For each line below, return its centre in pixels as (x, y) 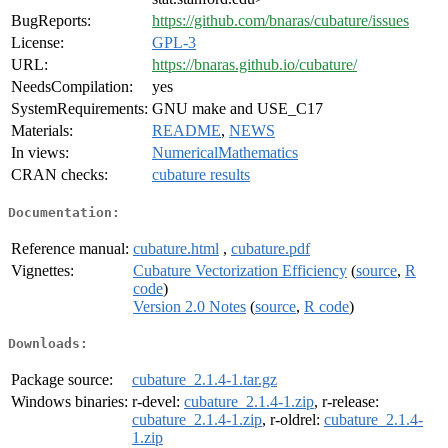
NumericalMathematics (225, 153)
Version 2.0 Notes (189, 306)
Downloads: (48, 344)
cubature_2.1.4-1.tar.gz (204, 380)
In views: (40, 153)
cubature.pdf (270, 248)
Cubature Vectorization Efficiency (240, 270)
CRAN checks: (59, 175)
